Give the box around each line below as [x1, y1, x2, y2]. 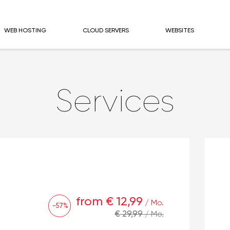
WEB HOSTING [4, 27, 46, 34]
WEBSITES [165, 27, 194, 34]
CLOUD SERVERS [82, 27, 129, 34]
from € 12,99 [76, 194, 143, 209]
